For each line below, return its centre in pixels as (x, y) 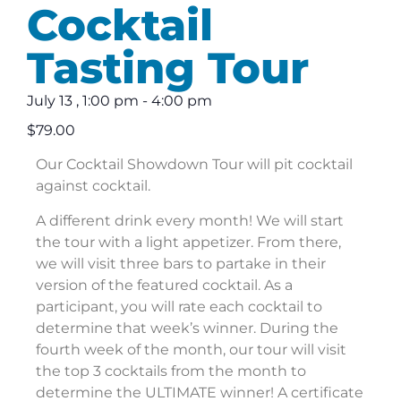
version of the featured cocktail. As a (164, 285)
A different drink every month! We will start (190, 220)
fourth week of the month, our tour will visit (191, 349)
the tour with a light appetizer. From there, (188, 242)
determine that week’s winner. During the (187, 328)
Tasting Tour (168, 68)
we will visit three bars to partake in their (181, 263)
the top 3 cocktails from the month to (171, 371)
